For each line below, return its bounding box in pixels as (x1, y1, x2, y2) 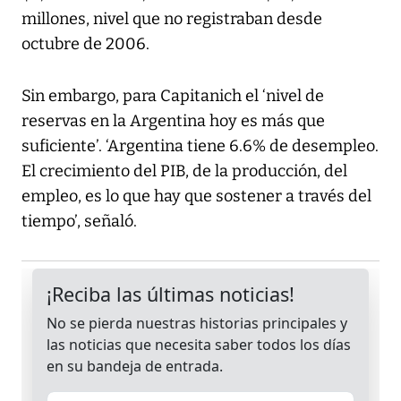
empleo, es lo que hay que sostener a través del (21, 186, 371, 207)
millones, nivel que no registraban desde (21, 9, 322, 30)
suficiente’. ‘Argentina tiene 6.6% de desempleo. (21, 136, 379, 157)
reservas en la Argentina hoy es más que (21, 111, 325, 132)
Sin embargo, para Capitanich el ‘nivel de (21, 86, 324, 107)
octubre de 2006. (21, 34, 149, 55)
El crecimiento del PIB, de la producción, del (21, 161, 347, 182)
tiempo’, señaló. (21, 211, 137, 232)
